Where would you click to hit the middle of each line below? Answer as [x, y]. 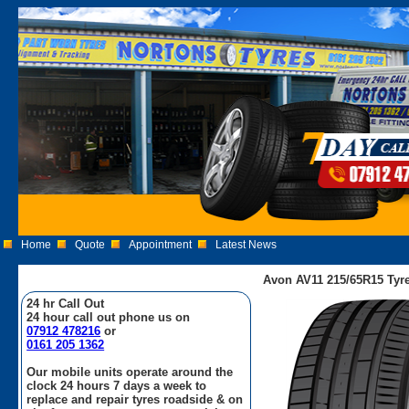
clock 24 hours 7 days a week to [117, 385]
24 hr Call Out [66, 303]
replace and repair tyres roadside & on [135, 399]
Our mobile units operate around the [130, 372]
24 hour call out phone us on [109, 317]
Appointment [161, 245]
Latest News [246, 245]
